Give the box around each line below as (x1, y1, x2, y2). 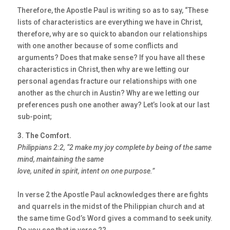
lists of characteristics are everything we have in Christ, (17, 18, 202, 27)
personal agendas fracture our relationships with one (17, 77, 197, 86)
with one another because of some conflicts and (17, 42, 178, 50)
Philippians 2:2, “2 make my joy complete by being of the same (17, 143, 212, 152)
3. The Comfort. (17, 131, 71, 140)
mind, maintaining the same (17, 155, 104, 164)
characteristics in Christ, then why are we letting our (17, 65, 189, 74)
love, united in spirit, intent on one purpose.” (17, 167, 155, 176)
